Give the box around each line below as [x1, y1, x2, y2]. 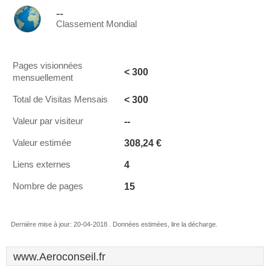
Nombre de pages [13, 181, 83, 191]
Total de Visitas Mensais [13, 95, 108, 104]
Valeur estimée [13, 138, 71, 148]
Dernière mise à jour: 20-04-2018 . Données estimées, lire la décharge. [11, 221, 218, 228]
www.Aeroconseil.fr [13, 251, 105, 263]
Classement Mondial [56, 19, 137, 29]
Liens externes [13, 160, 71, 169]
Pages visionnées [13, 61, 83, 71]
